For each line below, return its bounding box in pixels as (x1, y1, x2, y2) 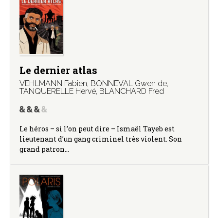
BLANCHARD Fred (99, 86, 164, 96)
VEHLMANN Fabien (19, 78, 87, 88)
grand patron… (19, 144, 69, 154)
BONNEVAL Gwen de (91, 78, 167, 88)
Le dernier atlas (19, 63, 97, 76)
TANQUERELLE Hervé (19, 86, 96, 96)
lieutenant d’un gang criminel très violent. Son (19, 134, 182, 144)
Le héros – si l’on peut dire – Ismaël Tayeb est (19, 124, 175, 133)
